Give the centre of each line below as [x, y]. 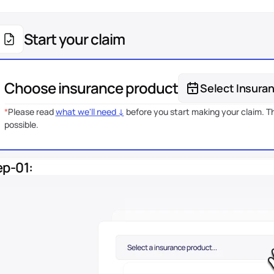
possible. [21, 124]
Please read [31, 112]
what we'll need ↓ [90, 112]
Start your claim [74, 39]
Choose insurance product [91, 88]
